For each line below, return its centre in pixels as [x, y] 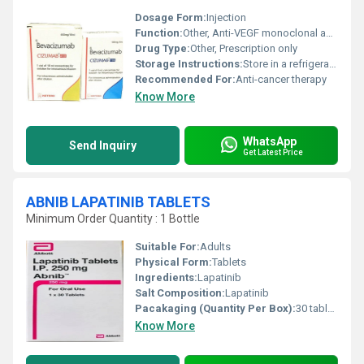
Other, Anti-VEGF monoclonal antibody [254, 33]
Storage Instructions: [189, 64]
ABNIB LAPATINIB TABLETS [118, 202]
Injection [226, 17]
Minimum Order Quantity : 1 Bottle [113, 219]
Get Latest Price [273, 152]
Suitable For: [167, 247]
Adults [215, 247]
